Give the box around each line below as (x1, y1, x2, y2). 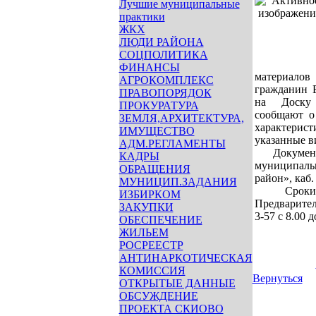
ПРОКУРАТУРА (119, 99, 199, 111)
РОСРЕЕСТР (119, 239, 183, 251)
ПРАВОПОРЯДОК (119, 87, 212, 99)
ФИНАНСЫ (119, 61, 180, 73)
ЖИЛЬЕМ (119, 226, 169, 238)
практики (119, 11, 165, 23)
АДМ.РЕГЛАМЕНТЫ (119, 138, 226, 150)
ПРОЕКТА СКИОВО (119, 303, 224, 315)
